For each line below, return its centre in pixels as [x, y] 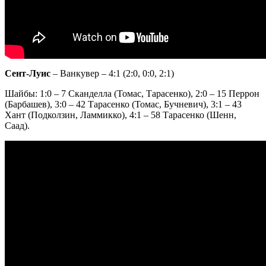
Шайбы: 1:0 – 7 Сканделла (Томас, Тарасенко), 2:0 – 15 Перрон [132, 93]
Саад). [17, 125]
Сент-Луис [28, 73]
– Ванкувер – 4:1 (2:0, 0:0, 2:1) [112, 73]
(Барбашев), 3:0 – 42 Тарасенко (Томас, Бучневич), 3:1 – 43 [123, 104]
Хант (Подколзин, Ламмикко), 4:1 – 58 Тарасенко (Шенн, [121, 115]
